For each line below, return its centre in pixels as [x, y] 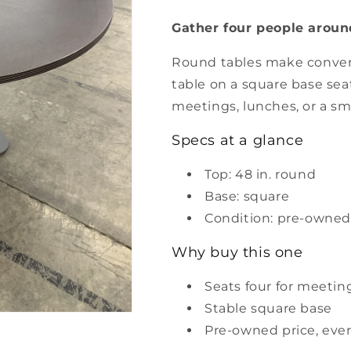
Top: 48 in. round [261, 174]
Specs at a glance [238, 140]
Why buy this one [237, 252]
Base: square [247, 196]
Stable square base [268, 308]
